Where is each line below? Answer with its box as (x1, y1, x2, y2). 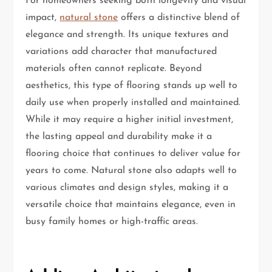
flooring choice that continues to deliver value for (25, 149, 241, 159)
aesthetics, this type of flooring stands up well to (25, 81, 238, 91)
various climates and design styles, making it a (25, 183, 229, 193)
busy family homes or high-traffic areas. (25, 217, 199, 227)
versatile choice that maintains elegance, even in (25, 200, 236, 210)
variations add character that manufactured (25, 47, 217, 57)
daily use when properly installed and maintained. (25, 98, 241, 108)
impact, (25, 13, 60, 23)
